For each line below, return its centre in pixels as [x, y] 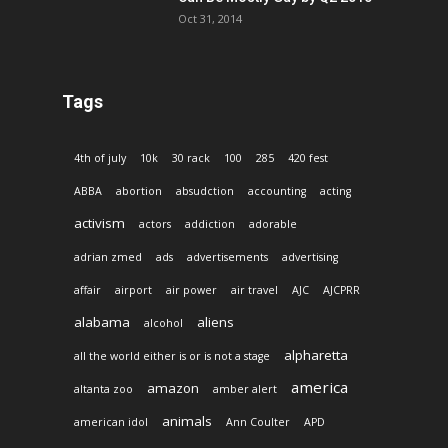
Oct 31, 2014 [210, 18]
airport [133, 289]
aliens [215, 321]
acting [335, 190]
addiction [210, 223]
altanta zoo [103, 388]
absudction [205, 190]
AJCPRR [341, 289]
